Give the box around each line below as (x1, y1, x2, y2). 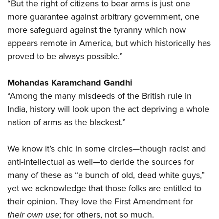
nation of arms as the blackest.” (7, 116, 126, 129)
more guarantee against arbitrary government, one (7, 10, 199, 23)
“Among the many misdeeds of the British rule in (7, 89, 192, 103)
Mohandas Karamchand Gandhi (7, 76, 132, 89)
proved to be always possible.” (7, 50, 123, 63)
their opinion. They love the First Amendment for (7, 195, 193, 208)
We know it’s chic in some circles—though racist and (7, 142, 206, 155)
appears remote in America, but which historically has (7, 37, 211, 50)
